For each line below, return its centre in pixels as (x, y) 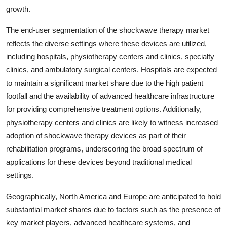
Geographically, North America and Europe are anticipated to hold (113, 196)
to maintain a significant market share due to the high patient (105, 83)
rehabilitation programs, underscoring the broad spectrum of (104, 148)
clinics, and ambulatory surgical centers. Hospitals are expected (111, 69)
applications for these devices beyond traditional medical (99, 162)
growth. (18, 9)
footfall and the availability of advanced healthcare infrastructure (110, 96)
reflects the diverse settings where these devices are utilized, (106, 43)
